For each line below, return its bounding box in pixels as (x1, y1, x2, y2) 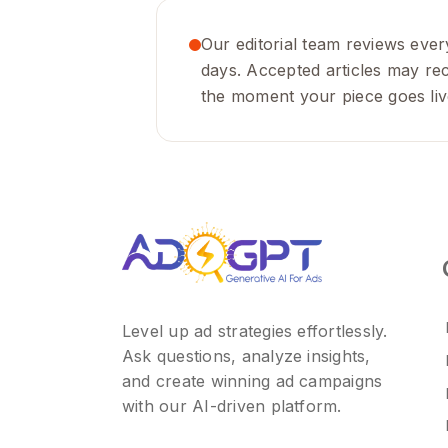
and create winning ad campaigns (121, 371, 383, 392)
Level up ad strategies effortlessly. (121, 321, 388, 342)
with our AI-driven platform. (121, 396, 342, 417)
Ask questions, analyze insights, (121, 346, 371, 367)
